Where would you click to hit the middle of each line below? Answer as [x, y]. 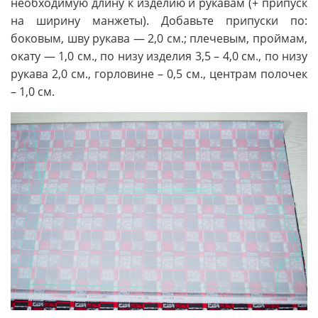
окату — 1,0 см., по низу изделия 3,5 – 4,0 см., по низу [159, 56]
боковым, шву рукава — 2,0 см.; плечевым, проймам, [159, 39]
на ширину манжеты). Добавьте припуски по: [159, 21]
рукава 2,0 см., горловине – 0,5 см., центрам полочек [159, 74]
